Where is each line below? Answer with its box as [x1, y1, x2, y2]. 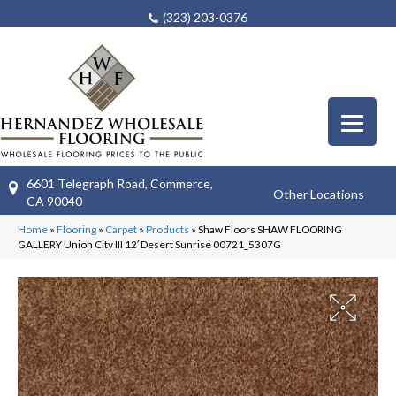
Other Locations [273, 187, 365, 202]
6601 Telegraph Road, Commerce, [27, 175, 213, 191]
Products [146, 222, 189, 236]
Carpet [105, 222, 137, 236]
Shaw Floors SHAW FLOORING [198, 222, 342, 236]
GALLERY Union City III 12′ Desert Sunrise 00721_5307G [18, 237, 281, 251]
